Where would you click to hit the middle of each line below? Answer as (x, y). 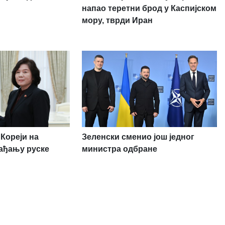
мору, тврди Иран (117, 21)
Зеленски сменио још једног (138, 137)
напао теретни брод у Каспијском (149, 9)
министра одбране (119, 149)
